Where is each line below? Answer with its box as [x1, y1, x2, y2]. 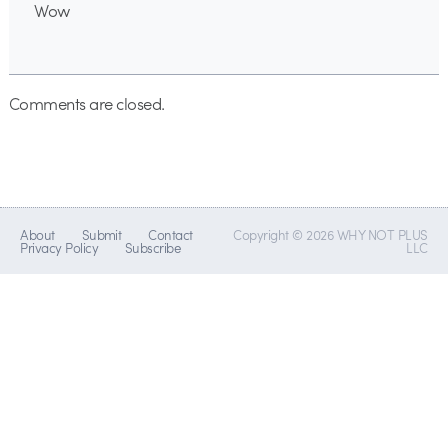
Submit [81, 225, 122, 245]
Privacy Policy [20, 238, 99, 258]
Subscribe [124, 238, 181, 258]
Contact [148, 225, 193, 245]
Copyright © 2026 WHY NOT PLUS [233, 225, 428, 245]
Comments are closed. [8, 91, 165, 116]
